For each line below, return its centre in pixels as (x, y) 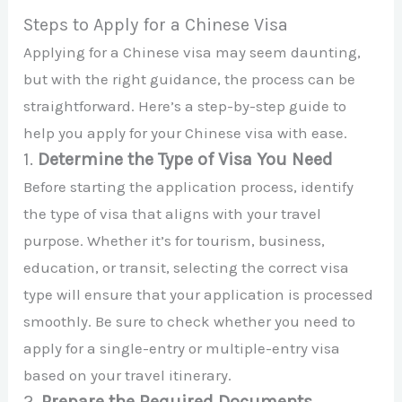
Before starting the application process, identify (189, 186)
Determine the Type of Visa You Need (186, 159)
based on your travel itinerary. (128, 375)
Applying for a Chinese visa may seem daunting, (192, 52)
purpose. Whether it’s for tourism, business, (175, 240)
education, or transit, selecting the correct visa (187, 267)
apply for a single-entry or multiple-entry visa (182, 348)
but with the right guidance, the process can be (190, 79)
